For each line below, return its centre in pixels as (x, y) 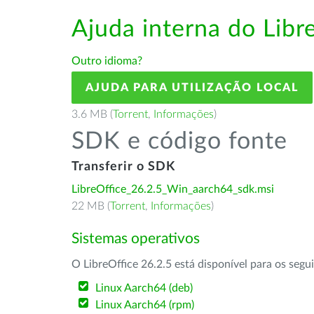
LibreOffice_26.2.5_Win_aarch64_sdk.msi (173, 189)
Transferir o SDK (123, 167)
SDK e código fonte (179, 142)
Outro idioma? (107, 61)
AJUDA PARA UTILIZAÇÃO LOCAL (192, 88)
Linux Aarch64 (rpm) (145, 305)
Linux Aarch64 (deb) (144, 288)
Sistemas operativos (136, 239)
